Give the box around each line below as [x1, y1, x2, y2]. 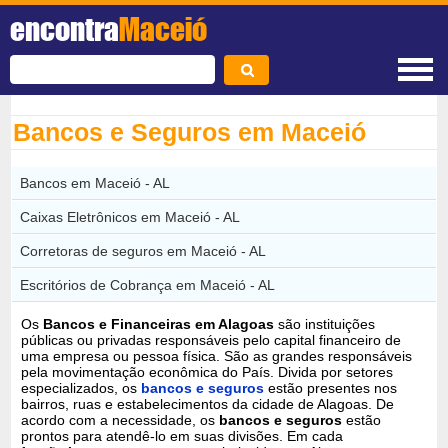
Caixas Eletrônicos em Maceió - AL [20, 208, 241, 225]
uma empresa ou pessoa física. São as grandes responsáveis [21, 347, 413, 364]
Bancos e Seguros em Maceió [13, 118, 367, 146]
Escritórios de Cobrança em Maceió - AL [20, 276, 276, 293]
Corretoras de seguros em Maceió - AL [20, 242, 267, 259]
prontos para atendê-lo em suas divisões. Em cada [21, 427, 344, 444]
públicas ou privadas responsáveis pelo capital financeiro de [21, 331, 402, 348]
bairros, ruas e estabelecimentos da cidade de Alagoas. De [21, 395, 395, 412]
